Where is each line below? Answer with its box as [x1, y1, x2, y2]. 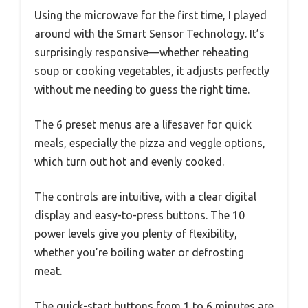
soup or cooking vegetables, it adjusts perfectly [34, 65, 269, 78]
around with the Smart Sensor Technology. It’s [34, 27, 265, 41]
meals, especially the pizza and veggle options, [34, 137, 265, 150]
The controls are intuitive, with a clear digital [34, 190, 256, 203]
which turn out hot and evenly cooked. [34, 155, 224, 168]
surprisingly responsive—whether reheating [34, 46, 249, 59]
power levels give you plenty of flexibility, [34, 228, 237, 241]
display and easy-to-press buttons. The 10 [34, 209, 245, 222]
